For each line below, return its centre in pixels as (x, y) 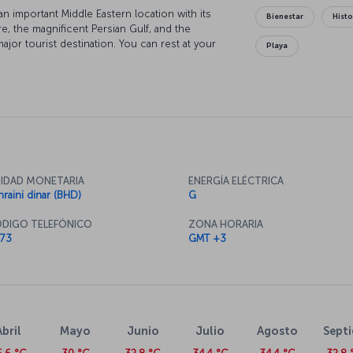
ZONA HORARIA (226, 225)
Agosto (277, 331)
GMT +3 (207, 239)
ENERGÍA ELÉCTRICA (236, 181)
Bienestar (285, 17)
